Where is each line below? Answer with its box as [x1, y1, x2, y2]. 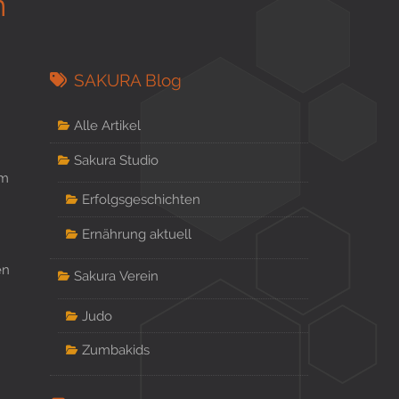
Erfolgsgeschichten [81, 191, 200, 207]
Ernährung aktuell [81, 225, 191, 241]
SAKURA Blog [73, 69, 182, 90]
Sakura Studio [73, 151, 159, 167]
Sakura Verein [73, 268, 159, 284]
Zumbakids [81, 342, 150, 358]
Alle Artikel [73, 117, 141, 133]
